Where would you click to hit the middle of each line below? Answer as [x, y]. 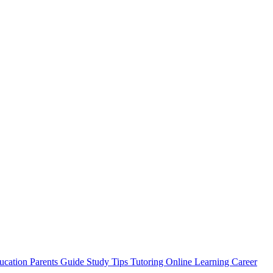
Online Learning [199, 261]
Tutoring [148, 261]
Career [244, 261]
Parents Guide [58, 261]
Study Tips [108, 261]
